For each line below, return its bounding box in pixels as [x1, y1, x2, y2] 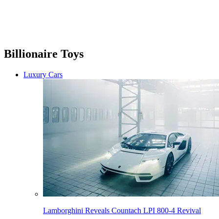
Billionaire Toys [4, 47, 84, 61]
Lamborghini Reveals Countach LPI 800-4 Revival [43, 206, 201, 215]
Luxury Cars [23, 70, 63, 79]
